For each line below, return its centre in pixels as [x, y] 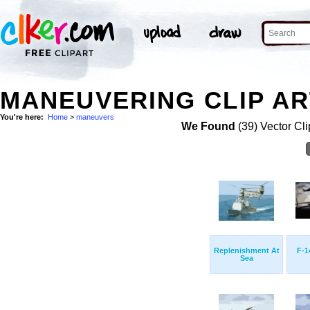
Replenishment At [246, 251]
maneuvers [95, 117]
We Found [208, 127]
